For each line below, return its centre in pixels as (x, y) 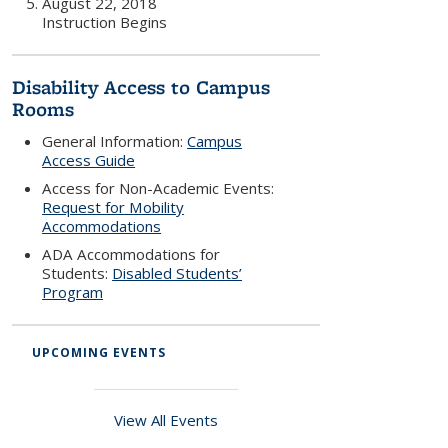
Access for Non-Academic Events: (158, 188)
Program (73, 292)
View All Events (166, 420)
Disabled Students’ (177, 273)
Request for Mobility (113, 207)
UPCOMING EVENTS (99, 352)
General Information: (115, 141)
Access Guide (89, 160)
